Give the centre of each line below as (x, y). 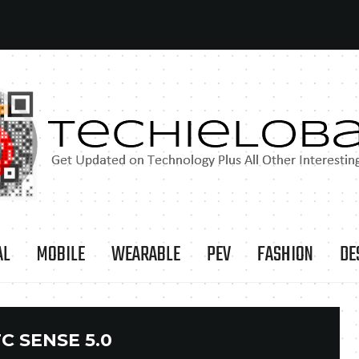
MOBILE (61, 255)
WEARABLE (146, 255)
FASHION (285, 255)
